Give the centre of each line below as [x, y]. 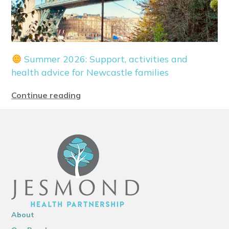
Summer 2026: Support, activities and [105, 59]
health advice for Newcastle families [90, 72]
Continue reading [46, 95]
